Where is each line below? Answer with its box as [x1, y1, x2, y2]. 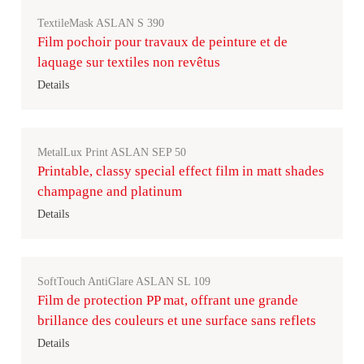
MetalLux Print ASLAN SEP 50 [37, 146, 186, 158]
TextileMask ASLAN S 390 [37, 17, 164, 29]
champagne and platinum [37, 184, 182, 199]
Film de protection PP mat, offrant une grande [37, 292, 298, 308]
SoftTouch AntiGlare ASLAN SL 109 [37, 275, 210, 288]
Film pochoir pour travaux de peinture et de [37, 34, 288, 50]
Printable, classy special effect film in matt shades [37, 163, 324, 179]
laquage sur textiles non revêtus [37, 54, 220, 70]
